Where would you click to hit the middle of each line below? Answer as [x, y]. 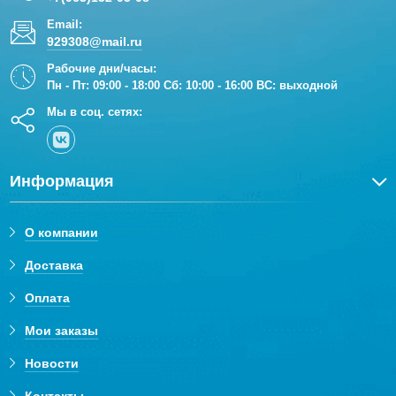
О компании [62, 233]
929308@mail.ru [95, 42]
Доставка [54, 266]
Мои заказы [62, 331]
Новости [52, 364]
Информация [62, 182]
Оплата [48, 298]
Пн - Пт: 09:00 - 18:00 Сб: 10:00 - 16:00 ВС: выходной [193, 86]
